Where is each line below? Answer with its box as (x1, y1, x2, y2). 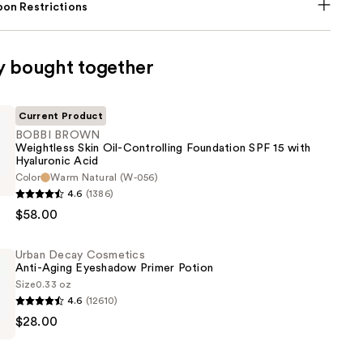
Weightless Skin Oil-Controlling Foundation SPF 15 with (15, 143, 311, 155)
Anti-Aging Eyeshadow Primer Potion (15, 263, 214, 275)
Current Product (18, 111, 104, 122)
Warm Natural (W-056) (50, 173, 159, 183)
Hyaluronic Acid (15, 156, 99, 168)
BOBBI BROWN (15, 130, 100, 142)
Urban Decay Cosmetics (15, 250, 145, 262)
